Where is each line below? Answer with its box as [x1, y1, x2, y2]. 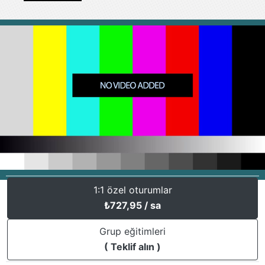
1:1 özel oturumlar [93, 184, 172, 196]
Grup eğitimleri [99, 225, 166, 238]
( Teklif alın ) [104, 241, 161, 253]
